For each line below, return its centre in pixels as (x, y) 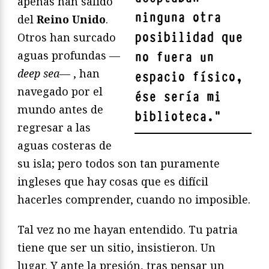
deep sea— (44, 74)
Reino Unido (71, 20)
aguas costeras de (65, 146)
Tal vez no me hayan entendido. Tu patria (128, 230)
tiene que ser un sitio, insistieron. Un (116, 248)
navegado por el (60, 92)
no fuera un (174, 58)
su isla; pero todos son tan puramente (119, 164)
